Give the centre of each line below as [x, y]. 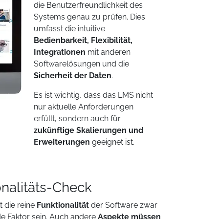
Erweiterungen [63, 142]
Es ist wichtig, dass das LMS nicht [93, 95]
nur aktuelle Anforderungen [83, 107]
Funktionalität [63, 205]
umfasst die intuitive [69, 29]
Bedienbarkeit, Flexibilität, [83, 40]
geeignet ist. [113, 142]
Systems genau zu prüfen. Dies [89, 17]
